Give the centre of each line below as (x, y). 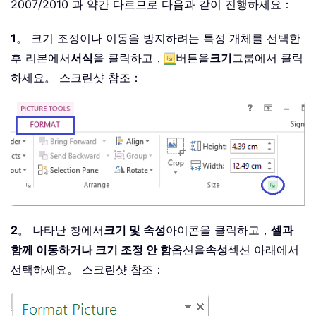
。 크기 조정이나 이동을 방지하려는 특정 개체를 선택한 (158, 38)
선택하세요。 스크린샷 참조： (87, 269)
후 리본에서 (41, 57)
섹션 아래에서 (263, 249)
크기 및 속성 (135, 230)
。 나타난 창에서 (61, 230)
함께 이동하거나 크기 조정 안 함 (91, 249)
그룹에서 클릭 (268, 57)
